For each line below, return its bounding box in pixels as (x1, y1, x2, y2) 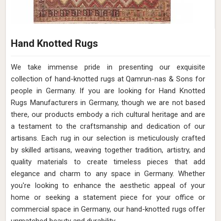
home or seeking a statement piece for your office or (11, 193, 205, 202)
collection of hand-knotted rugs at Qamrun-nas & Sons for (11, 74, 205, 83)
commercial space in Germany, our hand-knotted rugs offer (11, 205, 205, 214)
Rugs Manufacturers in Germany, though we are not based (11, 98, 205, 107)
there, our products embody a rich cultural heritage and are (11, 110, 205, 119)
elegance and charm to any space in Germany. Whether (11, 169, 205, 178)
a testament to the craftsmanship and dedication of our (11, 122, 205, 131)
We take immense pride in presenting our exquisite (11, 63, 205, 72)
